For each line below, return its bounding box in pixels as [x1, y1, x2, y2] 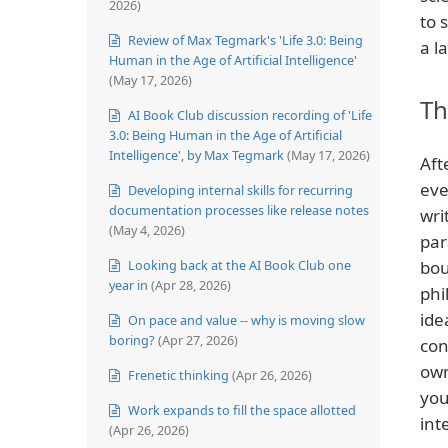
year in [109, 275, 148, 294]
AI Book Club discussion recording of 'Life [125, 105, 372, 124]
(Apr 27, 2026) [158, 330, 238, 349]
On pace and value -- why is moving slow [125, 310, 365, 329]
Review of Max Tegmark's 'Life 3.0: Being [125, 30, 363, 49]
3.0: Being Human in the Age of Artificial [109, 125, 342, 144]
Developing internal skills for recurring [125, 180, 353, 199]
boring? [109, 330, 155, 349]
